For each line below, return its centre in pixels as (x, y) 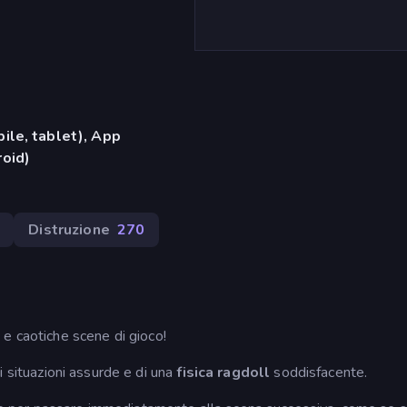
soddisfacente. (319, 372)
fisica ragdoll (223, 372)
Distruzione (69, 229)
